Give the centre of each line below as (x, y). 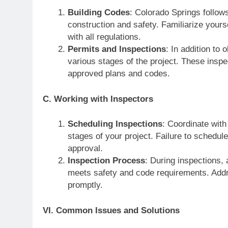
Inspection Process (106, 161)
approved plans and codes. (119, 74)
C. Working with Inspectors (98, 99)
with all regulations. (104, 37)
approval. (85, 148)
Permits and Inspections (117, 49)
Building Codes (98, 12)
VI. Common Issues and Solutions (111, 210)
